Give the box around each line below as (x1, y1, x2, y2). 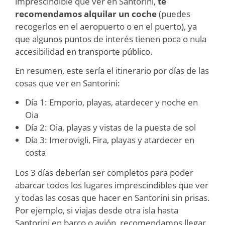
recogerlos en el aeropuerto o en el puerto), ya (15, 20, 197, 32)
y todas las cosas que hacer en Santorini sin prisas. (15, 191, 210, 203)
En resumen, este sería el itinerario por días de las (15, 64, 209, 76)
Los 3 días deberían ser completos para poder (15, 166, 193, 178)
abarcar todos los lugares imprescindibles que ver (15, 179, 208, 191)
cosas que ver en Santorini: (15, 77, 120, 89)
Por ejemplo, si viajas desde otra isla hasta (15, 204, 178, 216)
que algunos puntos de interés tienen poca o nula (15, 33, 206, 45)
